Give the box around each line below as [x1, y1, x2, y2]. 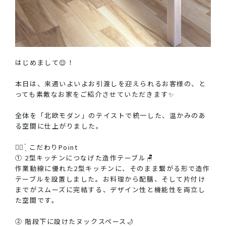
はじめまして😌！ [15, 57, 75, 67]
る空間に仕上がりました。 [15, 121, 103, 131]
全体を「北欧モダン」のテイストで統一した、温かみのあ [15, 110, 206, 120]
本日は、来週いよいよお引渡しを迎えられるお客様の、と [15, 78, 206, 88]
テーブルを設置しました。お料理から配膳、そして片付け [15, 174, 206, 184]
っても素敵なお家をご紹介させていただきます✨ [15, 89, 175, 99]
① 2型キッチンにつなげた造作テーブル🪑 [15, 152, 154, 162]
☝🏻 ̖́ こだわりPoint [15, 142, 78, 152]
